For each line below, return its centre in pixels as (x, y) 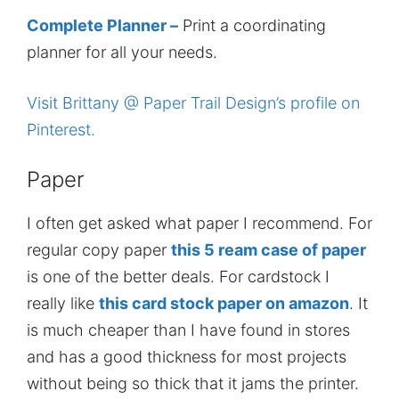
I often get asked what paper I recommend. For (199, 223)
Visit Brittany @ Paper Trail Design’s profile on (193, 102)
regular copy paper (99, 249)
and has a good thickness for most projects (187, 356)
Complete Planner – (102, 25)
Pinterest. (61, 129)
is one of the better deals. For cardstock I (178, 276)
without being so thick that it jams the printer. (193, 383)
